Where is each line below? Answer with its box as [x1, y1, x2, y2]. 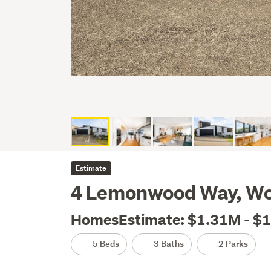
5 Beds [91, 238, 120, 250]
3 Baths [152, 238, 184, 250]
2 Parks [217, 238, 249, 250]
